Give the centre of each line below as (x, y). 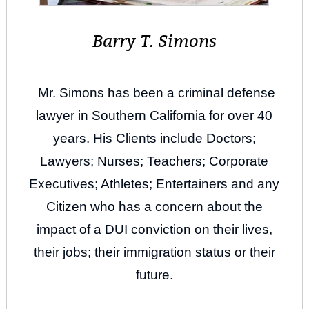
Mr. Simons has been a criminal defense (157, 93)
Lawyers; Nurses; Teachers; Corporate (154, 161)
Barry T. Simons (154, 41)
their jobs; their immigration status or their (154, 252)
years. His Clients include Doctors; (154, 139)
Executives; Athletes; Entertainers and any (154, 184)
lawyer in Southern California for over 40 (154, 116)
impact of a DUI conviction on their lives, (154, 230)
